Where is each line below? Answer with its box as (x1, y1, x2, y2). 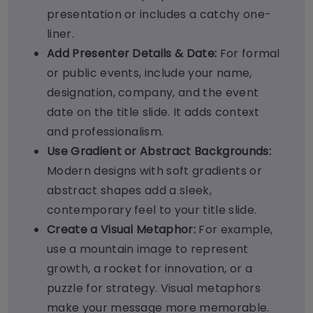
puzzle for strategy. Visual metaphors (47, 280, 261, 297)
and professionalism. (47, 124, 164, 140)
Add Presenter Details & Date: (47, 45, 220, 62)
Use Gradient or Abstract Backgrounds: (47, 143, 271, 160)
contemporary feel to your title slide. (47, 202, 257, 219)
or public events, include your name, (47, 65, 252, 82)
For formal (219, 45, 280, 62)
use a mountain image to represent (47, 241, 249, 258)
